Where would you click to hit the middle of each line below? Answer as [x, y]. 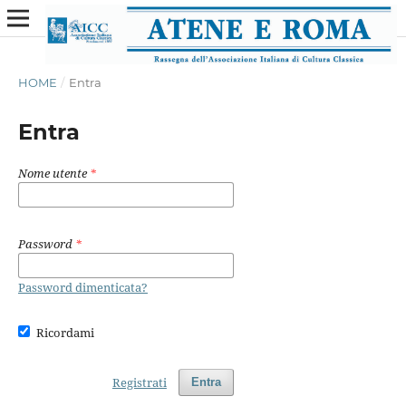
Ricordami [66, 332]
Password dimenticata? [82, 287]
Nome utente [53, 173]
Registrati [139, 382]
